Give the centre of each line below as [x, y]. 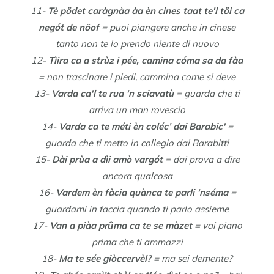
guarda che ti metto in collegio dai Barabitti [137, 143]
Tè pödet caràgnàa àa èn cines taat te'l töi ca [146, 11]
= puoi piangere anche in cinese [167, 27]
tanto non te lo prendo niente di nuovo [137, 44]
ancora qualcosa [137, 176]
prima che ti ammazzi [137, 242]
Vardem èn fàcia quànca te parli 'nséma [140, 192]
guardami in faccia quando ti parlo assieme [137, 209]
